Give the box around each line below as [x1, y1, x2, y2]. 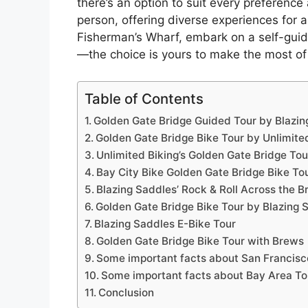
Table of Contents [85, 89, 203, 107]
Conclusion [98, 285, 155, 299]
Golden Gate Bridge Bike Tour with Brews [96, 234, 305, 247]
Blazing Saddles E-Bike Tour [94, 217, 236, 230]
